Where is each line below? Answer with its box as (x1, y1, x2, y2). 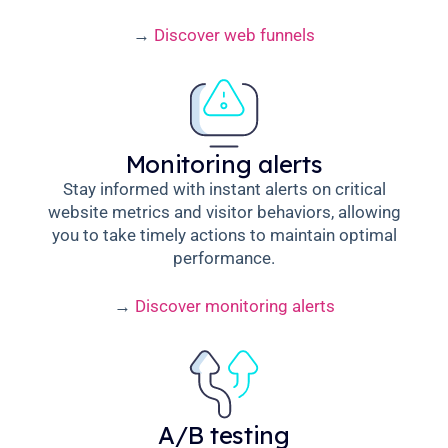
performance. (173, 247, 275, 268)
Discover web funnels (154, 24, 315, 45)
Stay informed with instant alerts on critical (62, 178, 386, 199)
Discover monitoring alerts (134, 296, 335, 317)
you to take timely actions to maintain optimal (51, 224, 397, 245)
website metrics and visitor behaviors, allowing (47, 201, 401, 222)
